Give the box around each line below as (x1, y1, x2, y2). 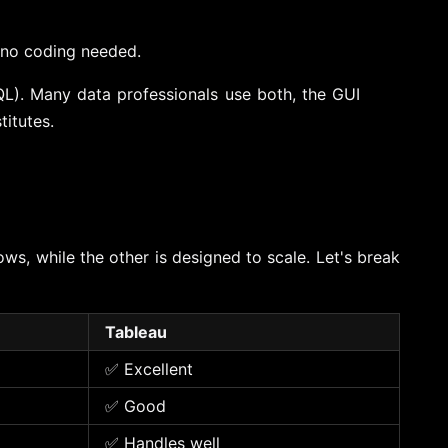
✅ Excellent (105, 358, 193, 379)
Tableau (105, 321, 167, 342)
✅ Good (105, 395, 166, 416)
